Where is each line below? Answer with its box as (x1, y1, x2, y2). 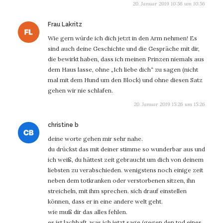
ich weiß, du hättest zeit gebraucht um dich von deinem (48, 155, 204, 163)
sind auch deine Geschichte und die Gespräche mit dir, (48, 44, 200, 52)
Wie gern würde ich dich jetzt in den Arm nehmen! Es (48, 34, 197, 42)
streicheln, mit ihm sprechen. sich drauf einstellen (48, 187, 187, 195)
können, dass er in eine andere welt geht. (48, 197, 163, 205)
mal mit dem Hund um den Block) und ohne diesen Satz (48, 76, 203, 84)
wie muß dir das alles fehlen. (48, 208, 127, 216)
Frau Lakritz (48, 20, 82, 28)
